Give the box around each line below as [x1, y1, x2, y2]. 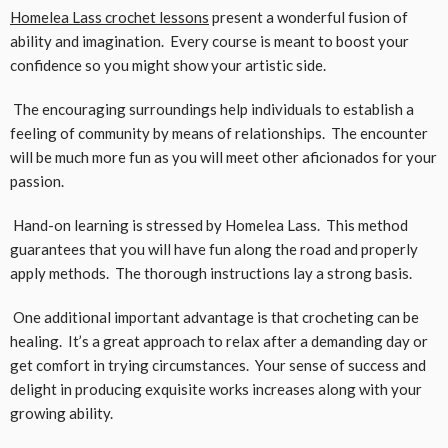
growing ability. [10, 404, 113, 423]
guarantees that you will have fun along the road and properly [10, 240, 418, 259]
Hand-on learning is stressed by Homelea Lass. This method [10, 216, 408, 235]
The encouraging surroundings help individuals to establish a [10, 100, 414, 119]
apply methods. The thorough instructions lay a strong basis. [10, 264, 412, 283]
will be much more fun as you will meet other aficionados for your [10, 148, 437, 167]
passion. [10, 172, 64, 191]
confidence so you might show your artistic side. [10, 56, 326, 75]
